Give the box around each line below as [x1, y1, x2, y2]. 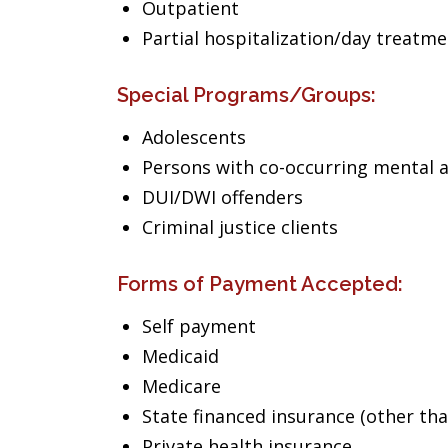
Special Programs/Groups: [117, 83, 376, 107]
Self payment [142, 314, 256, 338]
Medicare [142, 374, 221, 398]
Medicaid [142, 344, 219, 368]
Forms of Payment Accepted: [117, 272, 403, 296]
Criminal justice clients [142, 215, 338, 239]
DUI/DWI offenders [142, 185, 303, 209]
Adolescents [142, 125, 246, 149]
